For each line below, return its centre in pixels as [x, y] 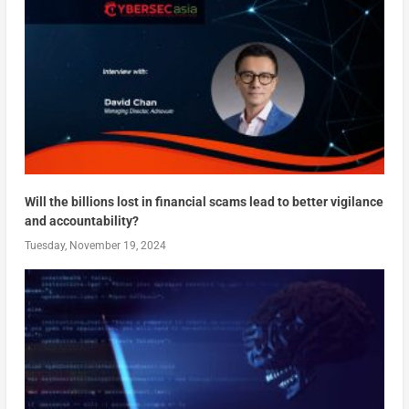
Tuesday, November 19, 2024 [95, 245]
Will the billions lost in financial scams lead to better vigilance [204, 201]
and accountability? [81, 220]
